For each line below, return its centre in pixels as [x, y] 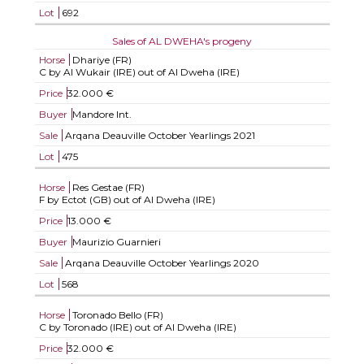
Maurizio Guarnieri [116, 242]
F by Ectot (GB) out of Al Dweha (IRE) [127, 199]
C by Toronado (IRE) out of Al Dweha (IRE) [137, 327]
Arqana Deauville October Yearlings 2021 [158, 135]
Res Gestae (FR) [108, 187]
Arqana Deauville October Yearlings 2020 [160, 263]
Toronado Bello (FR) [117, 315]
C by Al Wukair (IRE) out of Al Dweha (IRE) [139, 72]
